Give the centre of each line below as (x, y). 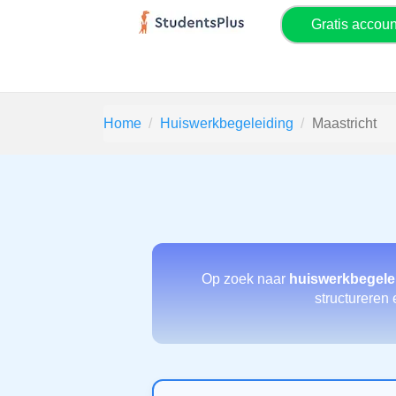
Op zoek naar (245, 279)
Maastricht (344, 123)
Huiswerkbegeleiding (227, 123)
